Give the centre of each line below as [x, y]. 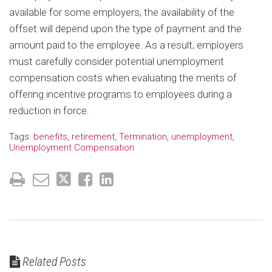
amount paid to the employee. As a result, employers [126, 45]
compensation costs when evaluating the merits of [123, 77]
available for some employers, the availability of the [122, 12]
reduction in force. [50, 110]
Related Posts [53, 261]
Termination [143, 136]
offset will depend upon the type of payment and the [125, 28]
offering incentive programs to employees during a [121, 94]
